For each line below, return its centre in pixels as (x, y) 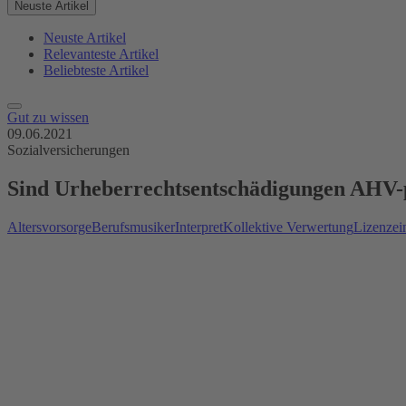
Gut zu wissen (48, 117)
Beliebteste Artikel (96, 70)
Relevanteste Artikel (101, 54)
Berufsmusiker (133, 227)
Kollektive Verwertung (288, 227)
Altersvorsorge (49, 227)
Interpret (199, 227)
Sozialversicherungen (68, 150)
